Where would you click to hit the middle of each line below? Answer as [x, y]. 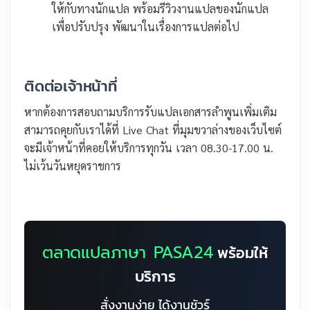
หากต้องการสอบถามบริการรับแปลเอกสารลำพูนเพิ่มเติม [151, 112]
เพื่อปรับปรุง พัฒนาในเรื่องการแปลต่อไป [146, 27]
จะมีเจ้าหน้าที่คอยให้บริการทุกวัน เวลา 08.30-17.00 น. [149, 148]
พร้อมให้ [240, 253]
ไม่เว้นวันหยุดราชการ [73, 166]
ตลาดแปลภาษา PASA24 [127, 253]
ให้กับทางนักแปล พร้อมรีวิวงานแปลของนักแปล [160, 9]
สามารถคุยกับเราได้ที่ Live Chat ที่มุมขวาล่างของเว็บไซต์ [153, 130]
